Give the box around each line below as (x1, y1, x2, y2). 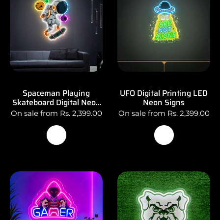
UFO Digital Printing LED (120, 86, 208, 99)
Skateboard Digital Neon (12, 96, 101, 109)
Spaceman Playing (23, 86, 90, 99)
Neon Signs (143, 96, 185, 109)
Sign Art (41, 105, 71, 118)
